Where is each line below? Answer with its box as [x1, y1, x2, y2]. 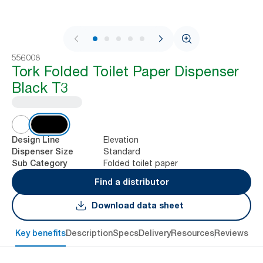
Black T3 [12, 79, 68, 96]
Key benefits [15, 228, 66, 238]
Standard [103, 146, 140, 156]
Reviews [214, 228, 248, 238]
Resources [170, 228, 214, 238]
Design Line [12, 135, 60, 144]
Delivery [138, 228, 171, 238]
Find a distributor [94, 177, 169, 187]
